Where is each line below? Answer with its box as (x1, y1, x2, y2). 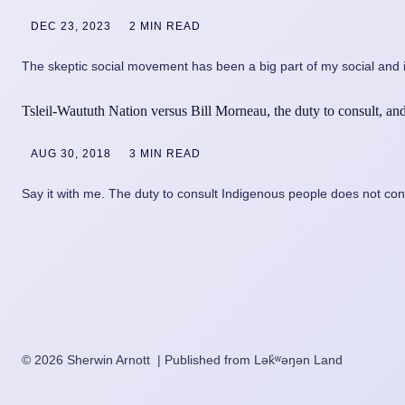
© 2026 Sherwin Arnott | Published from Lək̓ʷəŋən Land (22, 353, 343, 367)
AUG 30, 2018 (31, 147, 111, 160)
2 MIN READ (129, 19, 201, 33)
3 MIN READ (129, 147, 201, 160)
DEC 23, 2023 (31, 19, 111, 33)
